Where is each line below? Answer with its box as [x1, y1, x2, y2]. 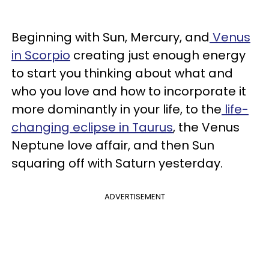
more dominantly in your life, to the [11, 100, 222, 118]
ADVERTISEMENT [104, 190, 165, 202]
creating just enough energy [70, 46, 246, 64]
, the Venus [173, 118, 240, 136]
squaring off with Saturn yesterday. [11, 154, 226, 172]
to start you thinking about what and [11, 64, 233, 82]
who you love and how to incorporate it [11, 82, 246, 100]
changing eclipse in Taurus [11, 118, 173, 136]
